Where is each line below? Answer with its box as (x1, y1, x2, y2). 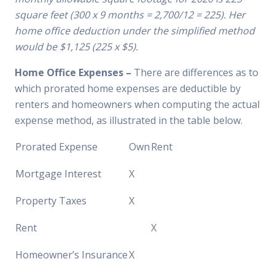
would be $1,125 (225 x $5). (15, 40, 138, 53)
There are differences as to (134, 66, 258, 79)
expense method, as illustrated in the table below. (15, 114, 242, 127)
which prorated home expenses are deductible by (15, 82, 241, 95)
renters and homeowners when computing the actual (15, 98, 260, 111)
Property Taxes (15, 194, 87, 207)
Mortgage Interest (15, 167, 101, 180)
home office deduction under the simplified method (15, 24, 255, 37)
